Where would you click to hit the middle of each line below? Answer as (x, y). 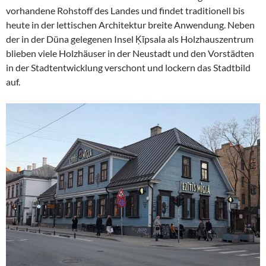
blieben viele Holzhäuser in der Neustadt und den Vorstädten (130, 53)
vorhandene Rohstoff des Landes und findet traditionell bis (125, 10)
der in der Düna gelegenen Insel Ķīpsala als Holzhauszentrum (130, 39)
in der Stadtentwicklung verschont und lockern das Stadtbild (128, 67)
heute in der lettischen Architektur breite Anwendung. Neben (130, 24)
